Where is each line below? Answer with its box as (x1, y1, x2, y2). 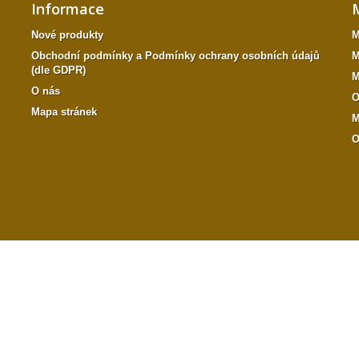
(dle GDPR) (30, 64, 86, 76)
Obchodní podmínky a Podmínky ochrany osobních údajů (30, 50, 320, 62)
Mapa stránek (30, 106, 97, 118)
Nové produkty (30, 29, 103, 41)
